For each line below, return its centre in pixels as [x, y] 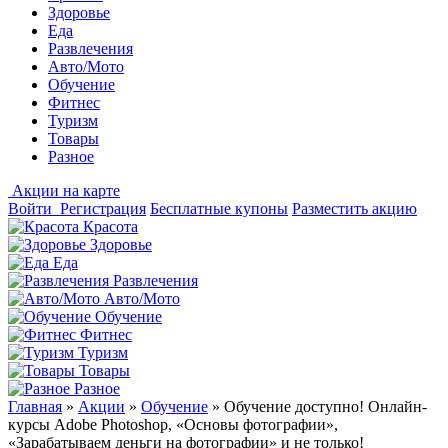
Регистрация [103, 208]
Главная [35, 406]
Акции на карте [66, 190]
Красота [110, 226]
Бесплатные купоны [219, 208]
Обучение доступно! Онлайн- [325, 406]
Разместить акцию [354, 208]
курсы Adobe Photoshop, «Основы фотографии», [173, 424]
